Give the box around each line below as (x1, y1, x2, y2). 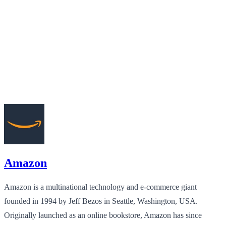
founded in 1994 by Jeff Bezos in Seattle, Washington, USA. (4, 197, 198, 206)
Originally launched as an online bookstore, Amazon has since (4, 211, 202, 220)
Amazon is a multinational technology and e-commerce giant (4, 183, 197, 192)
